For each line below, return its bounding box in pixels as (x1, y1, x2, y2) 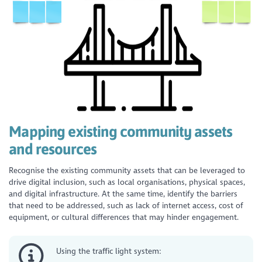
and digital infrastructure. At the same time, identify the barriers (9, 189, 238, 199)
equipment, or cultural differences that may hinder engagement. (9, 212, 239, 223)
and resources (9, 140, 97, 157)
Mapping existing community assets (9, 122, 233, 140)
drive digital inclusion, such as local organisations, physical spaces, (9, 177, 246, 188)
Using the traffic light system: (56, 246, 162, 256)
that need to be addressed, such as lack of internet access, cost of (9, 201, 244, 211)
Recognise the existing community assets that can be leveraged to (9, 166, 246, 176)
